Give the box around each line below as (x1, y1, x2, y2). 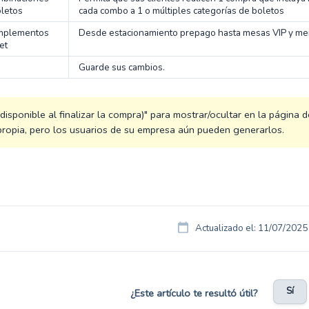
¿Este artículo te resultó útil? (130, 286, 258, 300)
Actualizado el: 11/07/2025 (195, 221, 308, 235)
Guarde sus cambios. (79, 61, 165, 74)
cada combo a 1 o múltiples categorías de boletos (79, 4, 284, 17)
